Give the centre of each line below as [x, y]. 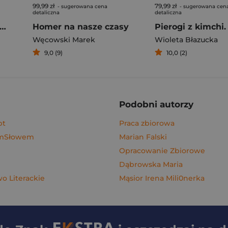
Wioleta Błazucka [186, 40]
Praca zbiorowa [147, 123]
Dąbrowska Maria [151, 164]
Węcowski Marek [64, 40]
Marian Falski [143, 137]
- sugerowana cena [82, 6]
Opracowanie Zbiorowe [162, 151]
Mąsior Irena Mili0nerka [162, 178]
